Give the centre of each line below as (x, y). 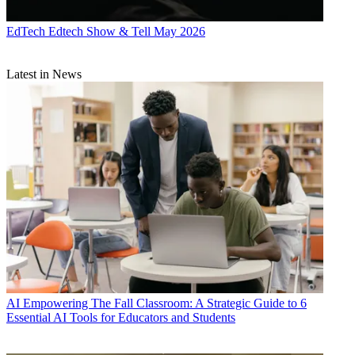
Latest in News (44, 74)
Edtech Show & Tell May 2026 (127, 32)
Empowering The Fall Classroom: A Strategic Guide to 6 (165, 303)
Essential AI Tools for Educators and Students (121, 317)
